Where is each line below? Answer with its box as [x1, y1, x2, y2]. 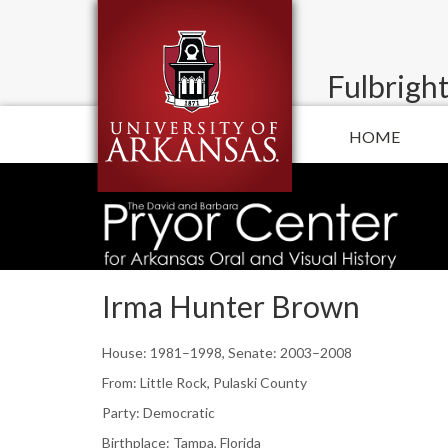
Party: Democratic [102, 403, 215, 421]
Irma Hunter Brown [102, 287, 360, 324]
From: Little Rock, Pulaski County [102, 373, 307, 391]
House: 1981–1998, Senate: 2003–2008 [102, 343, 352, 361]
